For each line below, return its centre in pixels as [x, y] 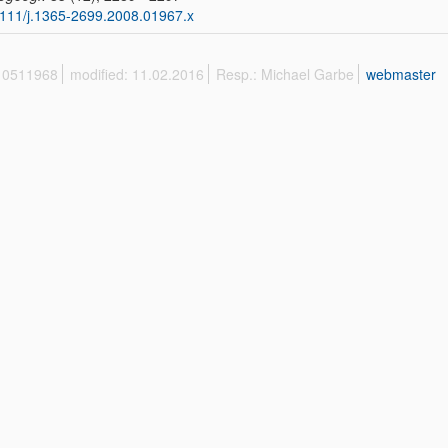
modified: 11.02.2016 [137, 74]
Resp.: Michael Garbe [285, 74]
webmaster [401, 74]
